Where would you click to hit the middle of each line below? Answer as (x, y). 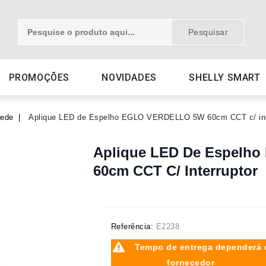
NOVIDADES (129, 77)
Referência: (132, 227)
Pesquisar (208, 32)
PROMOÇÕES (39, 77)
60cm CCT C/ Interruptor (175, 171)
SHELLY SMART (225, 77)
